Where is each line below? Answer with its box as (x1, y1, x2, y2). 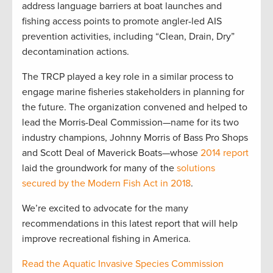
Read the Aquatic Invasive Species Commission (22, 257, 224, 270)
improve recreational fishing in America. (22, 232, 191, 245)
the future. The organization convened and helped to (22, 101, 247, 113)
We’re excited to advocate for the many (22, 202, 188, 214)
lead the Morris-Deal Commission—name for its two (22, 116, 239, 129)
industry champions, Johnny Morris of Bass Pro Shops (22, 131, 248, 144)
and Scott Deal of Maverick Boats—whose (22, 146, 200, 159)
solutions (177, 161, 215, 174)
